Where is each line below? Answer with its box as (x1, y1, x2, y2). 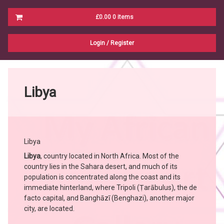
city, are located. (24, 204, 74, 212)
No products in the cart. (31, 20, 104, 28)
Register (109, 39, 134, 46)
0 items (112, 13, 133, 20)
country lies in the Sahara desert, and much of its (24, 162, 177, 170)
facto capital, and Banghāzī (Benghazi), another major (24, 194, 194, 202)
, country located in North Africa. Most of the (40, 152, 179, 160)
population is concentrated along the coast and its (24, 173, 180, 181)
